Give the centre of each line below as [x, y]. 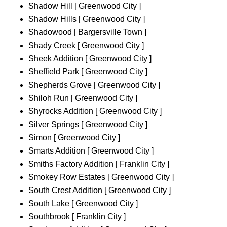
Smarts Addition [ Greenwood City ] [91, 151]
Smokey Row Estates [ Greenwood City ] [101, 177]
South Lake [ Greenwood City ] [83, 204]
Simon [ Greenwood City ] [74, 138]
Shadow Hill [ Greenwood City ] [85, 6]
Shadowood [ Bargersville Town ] [87, 32]
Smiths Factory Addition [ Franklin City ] [99, 164]
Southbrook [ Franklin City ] [77, 217]
